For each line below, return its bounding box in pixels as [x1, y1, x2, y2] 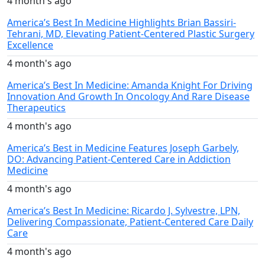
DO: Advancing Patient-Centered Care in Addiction [7, 153, 231, 166]
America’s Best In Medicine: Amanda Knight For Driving [7, 79, 253, 92]
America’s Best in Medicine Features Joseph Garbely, [7, 141, 239, 155]
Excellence [7, 38, 53, 52]
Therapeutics [7, 101, 66, 115]
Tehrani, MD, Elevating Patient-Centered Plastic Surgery [7, 27, 254, 41]
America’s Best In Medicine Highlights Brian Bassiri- [7, 16, 236, 30]
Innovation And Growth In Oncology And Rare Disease [7, 90, 250, 104]
